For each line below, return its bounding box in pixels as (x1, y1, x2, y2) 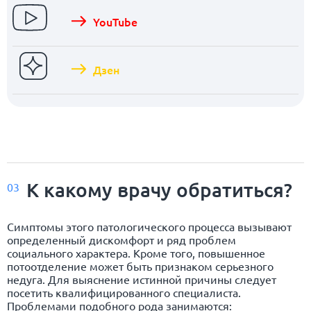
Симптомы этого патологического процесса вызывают (7, 219, 292, 233)
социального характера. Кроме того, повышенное (7, 245, 265, 260)
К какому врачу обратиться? (26, 177, 292, 201)
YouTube (93, 13, 137, 29)
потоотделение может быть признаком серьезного (7, 258, 274, 273)
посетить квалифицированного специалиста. (7, 285, 241, 299)
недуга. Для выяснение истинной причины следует (7, 271, 276, 286)
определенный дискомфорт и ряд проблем (7, 232, 236, 246)
